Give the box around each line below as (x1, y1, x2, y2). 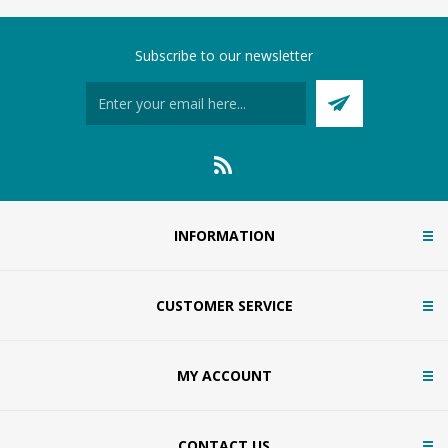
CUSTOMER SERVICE (155, 296, 293, 316)
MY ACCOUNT (176, 366, 272, 386)
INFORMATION (173, 226, 275, 246)
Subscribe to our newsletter (135, 46, 313, 66)
